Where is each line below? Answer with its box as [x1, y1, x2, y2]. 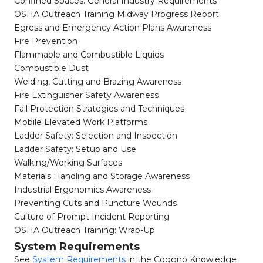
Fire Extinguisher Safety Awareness [14, 90, 159, 100]
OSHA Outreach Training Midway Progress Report [14, 9, 219, 19]
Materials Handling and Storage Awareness [14, 171, 190, 181]
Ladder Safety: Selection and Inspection [14, 130, 177, 141]
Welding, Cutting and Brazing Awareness [14, 76, 181, 87]
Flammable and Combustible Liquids [14, 49, 164, 60]
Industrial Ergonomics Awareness [14, 184, 151, 195]
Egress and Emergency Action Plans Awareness [14, 22, 211, 33]
